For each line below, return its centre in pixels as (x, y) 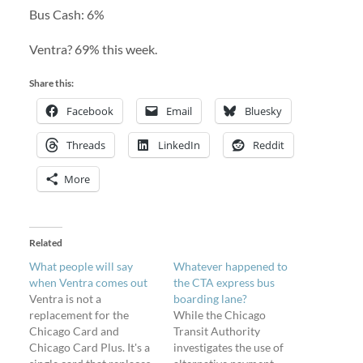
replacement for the (79, 314)
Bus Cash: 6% (66, 15)
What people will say (81, 266)
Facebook (90, 111)
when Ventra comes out (88, 282)
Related (45, 242)
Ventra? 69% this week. (93, 49)
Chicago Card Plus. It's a (89, 347)
